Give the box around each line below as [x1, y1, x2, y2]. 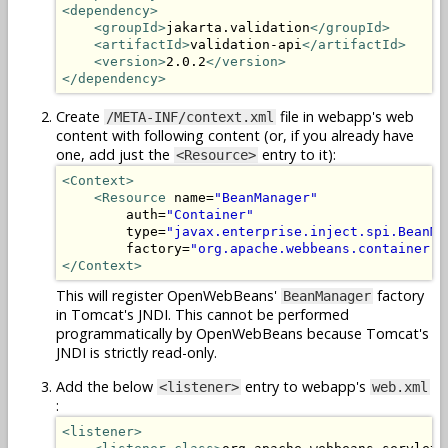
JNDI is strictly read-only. [56, 343, 217, 363]
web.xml [372, 378, 428, 395]
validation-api [190, 36, 302, 52]
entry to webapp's [241, 376, 370, 396]
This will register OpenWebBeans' [56, 286, 281, 306]
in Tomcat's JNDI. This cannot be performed [56, 305, 349, 325]
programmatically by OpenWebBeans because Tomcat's [56, 324, 429, 344]
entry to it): [258, 145, 336, 165]
